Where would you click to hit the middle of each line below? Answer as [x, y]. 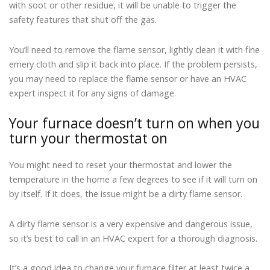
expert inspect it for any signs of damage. [93, 93]
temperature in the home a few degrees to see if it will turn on [133, 180]
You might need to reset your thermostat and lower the [121, 165]
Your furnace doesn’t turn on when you [134, 123]
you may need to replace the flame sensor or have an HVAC [128, 78]
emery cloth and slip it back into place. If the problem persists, [133, 64]
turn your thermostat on [88, 138]
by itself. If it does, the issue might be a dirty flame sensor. [126, 194]
